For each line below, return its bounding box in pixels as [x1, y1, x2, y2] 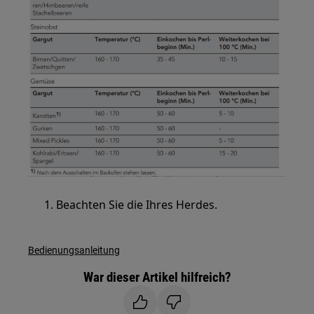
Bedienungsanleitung [28, 244, 121, 256]
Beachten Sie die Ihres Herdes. [56, 196, 218, 212]
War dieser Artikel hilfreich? [83, 268, 231, 285]
